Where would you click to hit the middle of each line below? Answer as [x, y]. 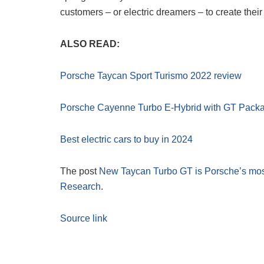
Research [80, 187]
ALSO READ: [90, 44]
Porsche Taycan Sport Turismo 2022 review [151, 76]
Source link [84, 219]
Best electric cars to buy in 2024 [126, 140]
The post [80, 171]
